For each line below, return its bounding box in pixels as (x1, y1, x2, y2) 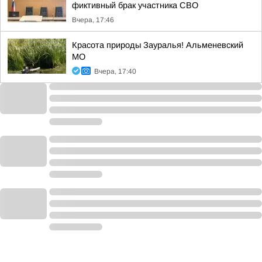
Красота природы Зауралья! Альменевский (72, 40, 243, 50)
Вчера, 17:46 (72, 16, 114, 24)
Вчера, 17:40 (94, 67, 136, 75)
